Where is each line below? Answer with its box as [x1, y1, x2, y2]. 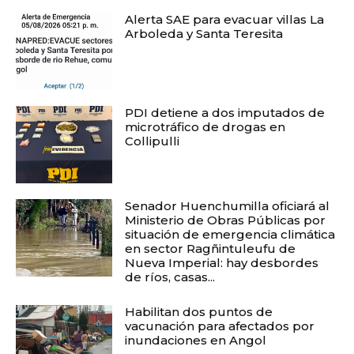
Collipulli [125, 133, 180, 149]
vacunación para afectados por [125, 318, 315, 333]
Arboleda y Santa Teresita [125, 25, 284, 41]
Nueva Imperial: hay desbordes [125, 254, 319, 270]
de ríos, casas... [125, 269, 216, 284]
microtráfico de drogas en [125, 119, 286, 134]
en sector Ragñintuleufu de [125, 240, 296, 256]
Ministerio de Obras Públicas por [125, 212, 326, 228]
